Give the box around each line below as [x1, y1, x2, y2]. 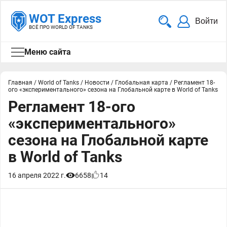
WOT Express [29, 12, 101, 26]
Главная [8, 79, 32, 86]
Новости [85, 79, 109, 86]
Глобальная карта [115, 79, 168, 86]
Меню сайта [24, 47, 71, 57]
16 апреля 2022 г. [8, 171, 66, 179]
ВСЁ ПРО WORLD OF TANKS [29, 24, 93, 30]
